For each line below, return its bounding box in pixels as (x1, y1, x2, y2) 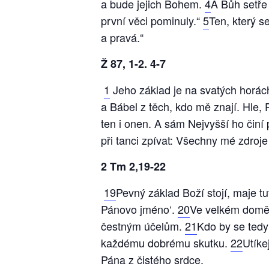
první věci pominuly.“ (101, 13, 203, 28)
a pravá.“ (101, 29, 144, 45)
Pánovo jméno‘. (101, 201, 178, 217)
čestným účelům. (101, 218, 185, 234)
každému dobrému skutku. (101, 235, 231, 250)
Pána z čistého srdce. (101, 252, 204, 267)
